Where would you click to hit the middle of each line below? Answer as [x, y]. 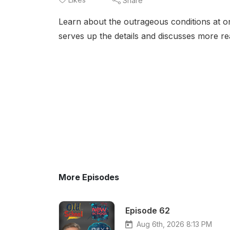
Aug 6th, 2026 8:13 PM [174, 224]
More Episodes [89, 177]
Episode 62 [148, 210]
